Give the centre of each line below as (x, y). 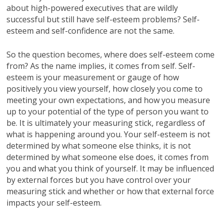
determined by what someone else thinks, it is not (99, 145)
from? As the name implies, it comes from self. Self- (101, 66)
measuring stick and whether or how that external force (111, 191)
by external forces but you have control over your (99, 180)
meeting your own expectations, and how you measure (109, 100)
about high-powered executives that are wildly (92, 8)
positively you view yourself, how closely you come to (105, 88)
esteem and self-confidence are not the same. (91, 30)
